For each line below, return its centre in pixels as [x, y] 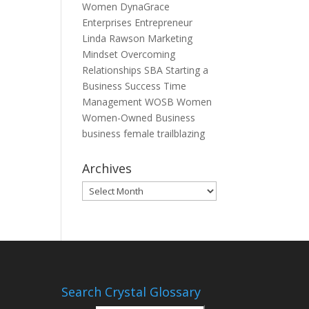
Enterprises [109, 22]
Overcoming [148, 54]
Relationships [113, 70]
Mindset [102, 54]
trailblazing [181, 133]
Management [114, 102]
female [141, 133]
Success [144, 86]
